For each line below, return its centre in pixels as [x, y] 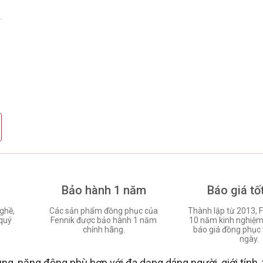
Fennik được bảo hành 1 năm [104, 220]
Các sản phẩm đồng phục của [104, 210]
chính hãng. [104, 229]
